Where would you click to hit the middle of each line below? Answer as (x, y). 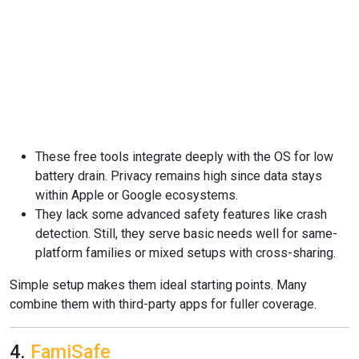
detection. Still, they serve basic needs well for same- (186, 234)
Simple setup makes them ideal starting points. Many (158, 285)
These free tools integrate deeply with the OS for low (184, 157)
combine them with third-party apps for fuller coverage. (163, 304)
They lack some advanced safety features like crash (181, 214)
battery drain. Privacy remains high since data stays (179, 176)
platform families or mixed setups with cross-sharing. (186, 253)
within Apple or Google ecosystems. (137, 195)
